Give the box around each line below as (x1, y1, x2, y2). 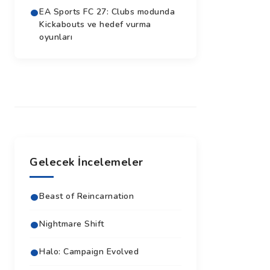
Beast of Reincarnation (39, 190, 134, 202)
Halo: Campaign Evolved (39, 245, 139, 257)
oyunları (39, 31, 72, 43)
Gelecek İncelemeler (30, 154, 143, 169)
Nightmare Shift (39, 218, 104, 230)
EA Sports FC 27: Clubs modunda (39, 5, 175, 17)
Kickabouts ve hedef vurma (39, 18, 151, 30)
